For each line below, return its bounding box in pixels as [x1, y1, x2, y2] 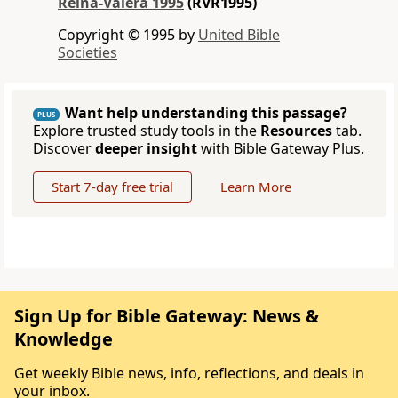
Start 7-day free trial [52, 178, 173, 196]
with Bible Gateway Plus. [197, 139, 364, 159]
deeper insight [95, 139, 197, 159]
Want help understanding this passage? [65, 103, 347, 123]
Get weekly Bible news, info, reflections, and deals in [14, 363, 364, 384]
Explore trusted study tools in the [33, 121, 260, 141]
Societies [58, 43, 117, 63]
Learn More [220, 178, 291, 196]
